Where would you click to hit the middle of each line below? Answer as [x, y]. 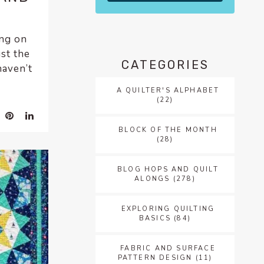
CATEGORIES [165, 65]
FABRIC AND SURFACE [168, 248]
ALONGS [152, 179]
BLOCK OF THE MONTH [168, 130]
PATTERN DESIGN [155, 258]
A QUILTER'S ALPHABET [168, 90]
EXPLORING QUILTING [168, 209]
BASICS [155, 218]
